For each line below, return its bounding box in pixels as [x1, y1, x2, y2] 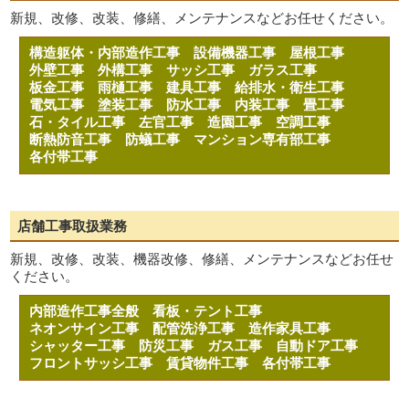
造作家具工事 [248, 320, 345, 336]
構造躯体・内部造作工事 [29, 45, 194, 60]
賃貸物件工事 [166, 355, 263, 371]
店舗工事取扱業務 [17, 218, 128, 234]
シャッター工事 [29, 338, 140, 353]
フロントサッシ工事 [29, 355, 167, 371]
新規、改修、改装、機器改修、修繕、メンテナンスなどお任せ [10, 251, 394, 267]
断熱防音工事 [29, 131, 126, 147]
